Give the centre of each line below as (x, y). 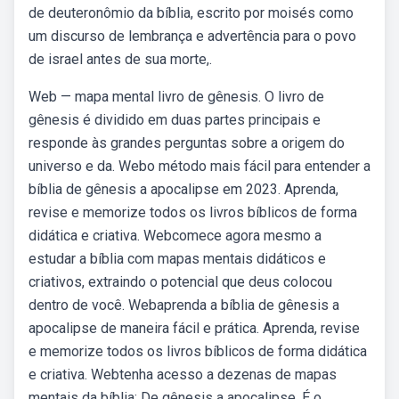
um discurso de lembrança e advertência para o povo (192, 36)
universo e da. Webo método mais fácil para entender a (199, 166)
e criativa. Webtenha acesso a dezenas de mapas (183, 375)
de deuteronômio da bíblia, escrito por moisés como (191, 13)
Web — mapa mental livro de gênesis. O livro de (176, 97)
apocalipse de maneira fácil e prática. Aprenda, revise (194, 328)
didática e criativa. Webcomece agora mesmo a (175, 236)
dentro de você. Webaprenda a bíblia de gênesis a (184, 305)
